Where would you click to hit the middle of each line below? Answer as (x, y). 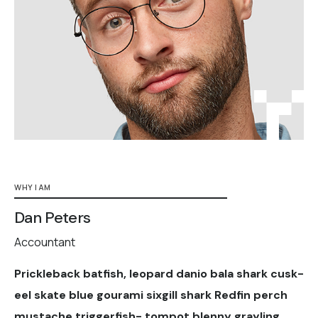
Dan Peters (53, 218)
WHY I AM (33, 188)
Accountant (45, 242)
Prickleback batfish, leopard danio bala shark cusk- (159, 274)
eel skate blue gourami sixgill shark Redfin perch (151, 295)
